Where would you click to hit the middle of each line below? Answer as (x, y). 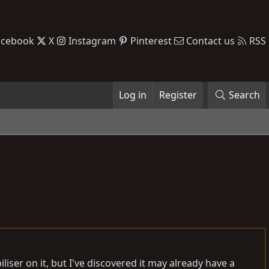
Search (244, 95)
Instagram (92, 41)
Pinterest (151, 41)
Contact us (210, 41)
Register (178, 95)
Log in (133, 95)
